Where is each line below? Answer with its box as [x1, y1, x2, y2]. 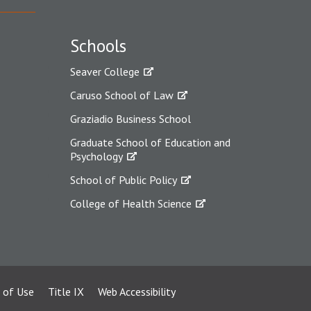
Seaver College [70, 64, 140, 78]
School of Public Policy [70, 172, 177, 187]
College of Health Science [70, 196, 192, 210]
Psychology [70, 149, 123, 163]
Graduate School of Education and [70, 135, 230, 149]
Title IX [47, 284, 84, 299]
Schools [70, 34, 126, 57]
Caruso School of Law [70, 87, 174, 102]
